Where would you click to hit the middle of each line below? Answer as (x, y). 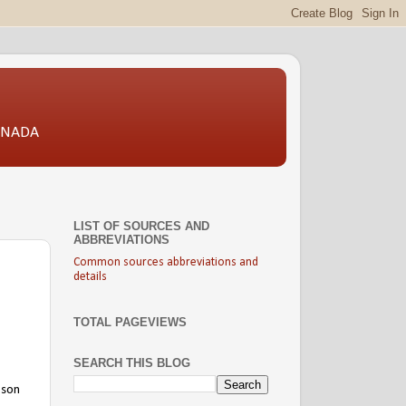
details (90, 277)
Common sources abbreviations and (166, 263)
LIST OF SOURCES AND (141, 227)
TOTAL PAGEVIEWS (130, 322)
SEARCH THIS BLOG (132, 362)
